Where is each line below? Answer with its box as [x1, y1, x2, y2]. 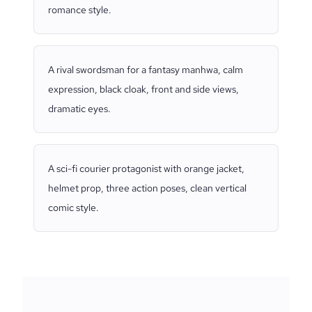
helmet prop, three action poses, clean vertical [48, 182, 247, 194]
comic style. [48, 201, 99, 214]
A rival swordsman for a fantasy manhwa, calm [48, 63, 243, 76]
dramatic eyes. [48, 102, 111, 115]
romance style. [48, 3, 111, 16]
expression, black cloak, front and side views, [48, 83, 239, 95]
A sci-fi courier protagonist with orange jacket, [48, 162, 244, 175]
